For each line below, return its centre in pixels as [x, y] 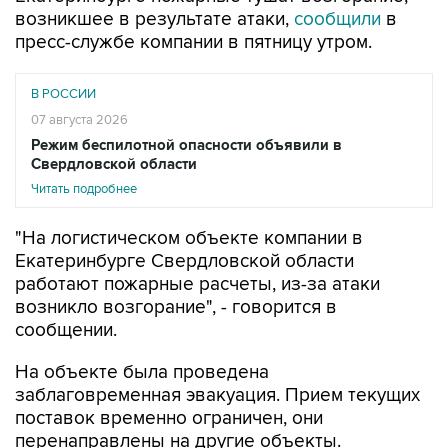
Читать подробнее [84, 189]
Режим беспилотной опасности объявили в [186, 145]
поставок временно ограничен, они [169, 418]
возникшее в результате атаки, [154, 19]
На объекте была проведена [142, 372]
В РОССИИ [63, 94]
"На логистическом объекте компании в [189, 238]
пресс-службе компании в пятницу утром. [193, 42]
